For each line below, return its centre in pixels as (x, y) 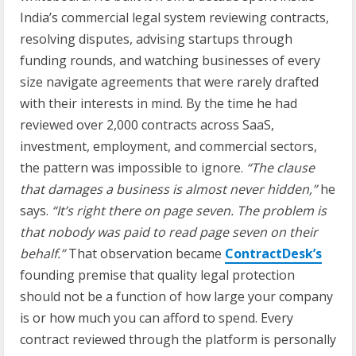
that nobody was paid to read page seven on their (169, 232)
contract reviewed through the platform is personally (178, 339)
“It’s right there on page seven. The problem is (189, 210)
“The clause (281, 167)
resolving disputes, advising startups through (156, 39)
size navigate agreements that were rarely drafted (169, 81)
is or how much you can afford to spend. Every (157, 317)
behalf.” (43, 253)
